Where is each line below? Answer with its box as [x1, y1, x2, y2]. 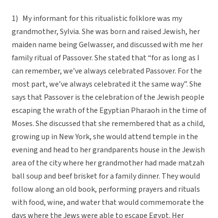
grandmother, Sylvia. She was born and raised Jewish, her [12, 26, 200, 37]
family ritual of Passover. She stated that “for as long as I [12, 53, 200, 64]
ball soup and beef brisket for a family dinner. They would [12, 171, 200, 182]
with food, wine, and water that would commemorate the [12, 197, 204, 208]
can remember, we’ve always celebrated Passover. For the [12, 66, 202, 77]
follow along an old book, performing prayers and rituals [12, 184, 200, 195]
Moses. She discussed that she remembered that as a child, [12, 118, 205, 129]
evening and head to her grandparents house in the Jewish [12, 145, 205, 156]
